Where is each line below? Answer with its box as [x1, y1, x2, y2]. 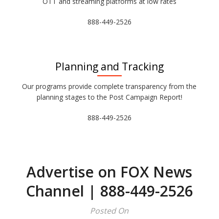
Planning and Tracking [55, 60, 164, 73]
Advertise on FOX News [26, 162, 193, 182]
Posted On [90, 205, 129, 216]
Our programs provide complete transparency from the [22, 82, 197, 91]
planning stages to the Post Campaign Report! [36, 92, 182, 102]
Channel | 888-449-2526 [25, 181, 193, 201]
